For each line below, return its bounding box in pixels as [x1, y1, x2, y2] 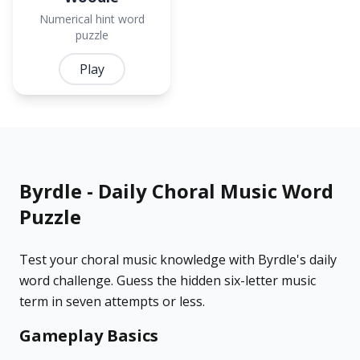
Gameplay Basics [19, 325, 158, 347]
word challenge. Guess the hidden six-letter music [19, 272, 316, 290]
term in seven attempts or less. [19, 292, 205, 311]
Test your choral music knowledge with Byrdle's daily [19, 251, 337, 269]
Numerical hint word [39, 11, 145, 27]
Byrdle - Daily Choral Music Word [19, 178, 333, 205]
